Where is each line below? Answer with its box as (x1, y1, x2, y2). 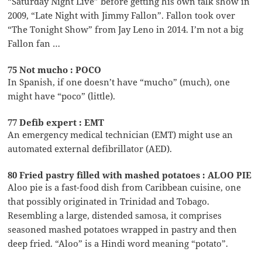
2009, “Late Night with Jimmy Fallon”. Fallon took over (8, 9, 236, 22)
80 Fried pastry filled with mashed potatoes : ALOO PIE (8, 169, 252, 181)
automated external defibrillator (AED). (8, 143, 173, 155)
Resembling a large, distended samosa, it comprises (8, 209, 222, 222)
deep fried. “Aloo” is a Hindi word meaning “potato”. (8, 237, 229, 250)
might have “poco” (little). (8, 90, 116, 102)
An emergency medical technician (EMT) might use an (8, 129, 233, 141)
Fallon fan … (8, 37, 61, 50)
